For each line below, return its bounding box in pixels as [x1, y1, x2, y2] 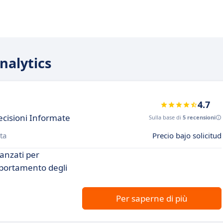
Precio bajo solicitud [152, 130, 222, 140]
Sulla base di [149, 113, 183, 121]
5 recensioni [183, 113, 216, 121]
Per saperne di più [116, 193, 188, 204]
